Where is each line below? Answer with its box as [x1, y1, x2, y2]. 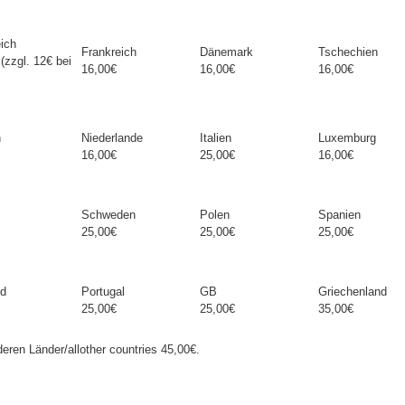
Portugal [81, 285, 125, 298]
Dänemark [200, 45, 253, 59]
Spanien [318, 208, 361, 221]
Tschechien [318, 45, 378, 59]
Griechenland [318, 285, 387, 298]
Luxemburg [318, 131, 376, 145]
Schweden [81, 208, 136, 221]
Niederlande [81, 131, 143, 145]
